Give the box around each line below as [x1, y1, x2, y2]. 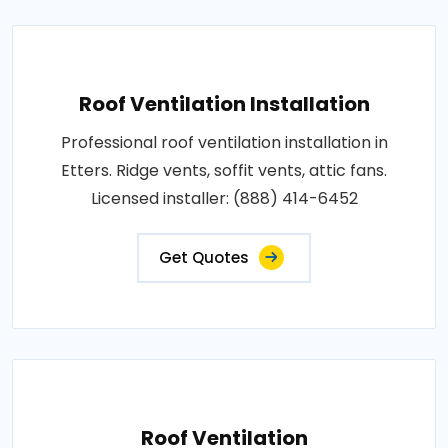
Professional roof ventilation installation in [60, 130, 388, 154]
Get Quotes [159, 246, 249, 268]
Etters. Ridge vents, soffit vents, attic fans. [61, 158, 387, 182]
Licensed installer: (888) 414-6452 [90, 186, 358, 210]
